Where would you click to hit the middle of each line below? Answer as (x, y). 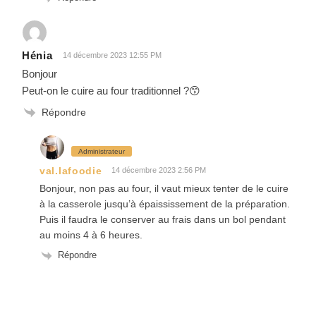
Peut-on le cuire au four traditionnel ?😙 (111, 90)
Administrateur (102, 152)
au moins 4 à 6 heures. (91, 235)
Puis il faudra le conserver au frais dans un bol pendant (163, 220)
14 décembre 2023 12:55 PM (112, 55)
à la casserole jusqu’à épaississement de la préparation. (165, 204)
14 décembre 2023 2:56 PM (159, 170)
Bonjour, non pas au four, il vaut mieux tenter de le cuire (164, 189)
